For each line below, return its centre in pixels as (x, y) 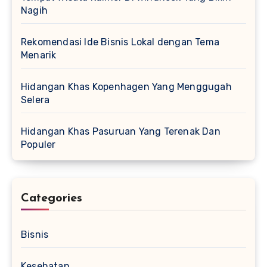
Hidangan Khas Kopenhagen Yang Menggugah (126, 87)
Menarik (39, 55)
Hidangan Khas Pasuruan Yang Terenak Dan (121, 132)
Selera (35, 100)
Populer (38, 145)
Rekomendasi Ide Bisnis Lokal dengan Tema (120, 42)
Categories (52, 199)
